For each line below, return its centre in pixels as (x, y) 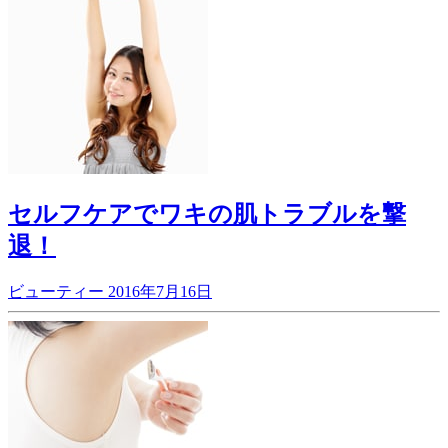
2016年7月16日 (160, 292)
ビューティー (58, 292)
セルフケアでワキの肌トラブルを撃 (207, 214)
